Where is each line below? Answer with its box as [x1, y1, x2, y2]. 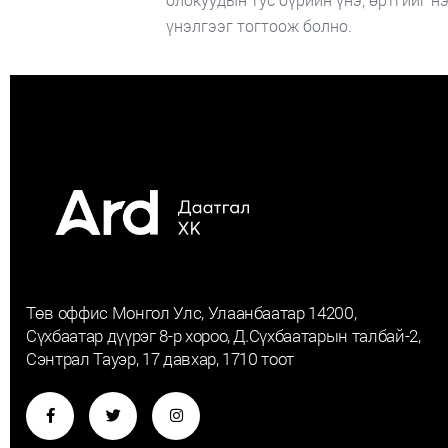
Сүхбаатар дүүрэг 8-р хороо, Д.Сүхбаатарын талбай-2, [26, 323, 421, 347]
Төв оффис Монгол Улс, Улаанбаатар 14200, [26, 300, 357, 324]
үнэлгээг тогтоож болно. [166, 14, 352, 36]
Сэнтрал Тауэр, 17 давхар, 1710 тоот [26, 346, 295, 370]
